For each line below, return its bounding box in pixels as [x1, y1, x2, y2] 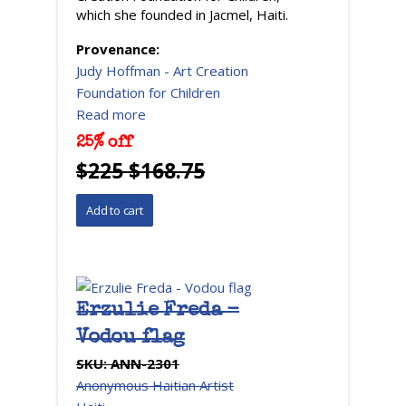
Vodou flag [76, 329, 186, 350]
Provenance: [76, 40, 163, 59]
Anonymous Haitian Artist [76, 376, 234, 395]
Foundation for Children [76, 83, 220, 102]
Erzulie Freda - [76, 302, 240, 323]
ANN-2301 [111, 354, 179, 373]
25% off [76, 135, 132, 152]
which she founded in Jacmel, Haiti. [76, 5, 288, 24]
